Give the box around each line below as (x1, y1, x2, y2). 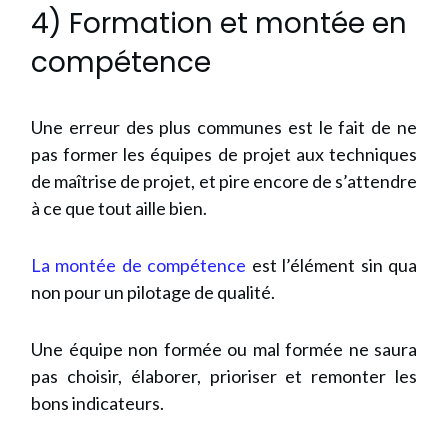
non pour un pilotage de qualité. (31, 281, 278, 304)
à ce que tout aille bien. (31, 197, 207, 220)
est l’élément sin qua (246, 254, 418, 277)
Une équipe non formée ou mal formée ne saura (31, 338, 417, 361)
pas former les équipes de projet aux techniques (31, 143, 417, 166)
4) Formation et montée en (31, 4, 407, 44)
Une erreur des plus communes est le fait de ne (31, 116, 417, 139)
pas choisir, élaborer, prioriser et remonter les (31, 365, 417, 388)
